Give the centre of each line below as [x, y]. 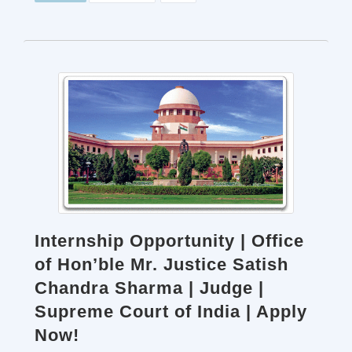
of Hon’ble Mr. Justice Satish [161, 264]
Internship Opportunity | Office [169, 241]
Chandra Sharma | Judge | [149, 288]
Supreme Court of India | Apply [171, 312]
